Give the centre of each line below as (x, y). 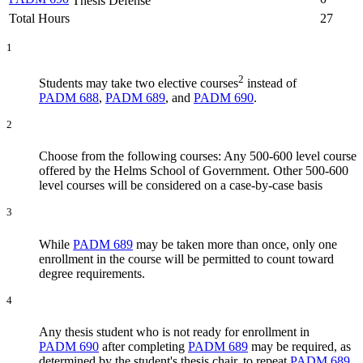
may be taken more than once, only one (235, 244)
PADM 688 (69, 97)
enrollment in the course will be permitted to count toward (186, 258)
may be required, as (299, 346)
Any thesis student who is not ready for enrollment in (174, 331)
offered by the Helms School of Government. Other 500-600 (194, 171)
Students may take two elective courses (139, 83)
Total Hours (39, 19)
